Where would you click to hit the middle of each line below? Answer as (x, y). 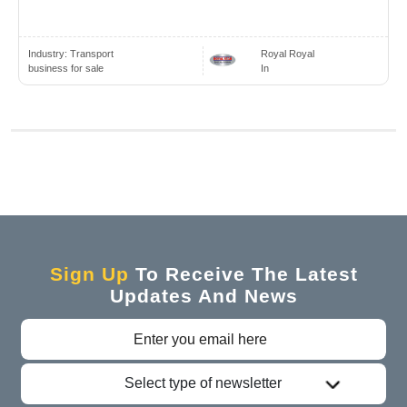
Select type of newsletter (203, 383)
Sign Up (89, 274)
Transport (92, 54)
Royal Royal (288, 54)
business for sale (66, 69)
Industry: (49, 54)
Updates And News (203, 296)
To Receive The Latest (243, 274)
